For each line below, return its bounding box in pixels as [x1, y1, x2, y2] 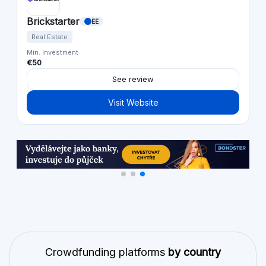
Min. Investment [27, 47, 78, 56]
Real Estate [31, 32, 68, 41]
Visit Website [107, 97, 159, 107]
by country [168, 245, 221, 258]
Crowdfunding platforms [45, 245, 168, 258]
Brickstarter [27, 15, 80, 27]
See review [112, 74, 154, 84]
